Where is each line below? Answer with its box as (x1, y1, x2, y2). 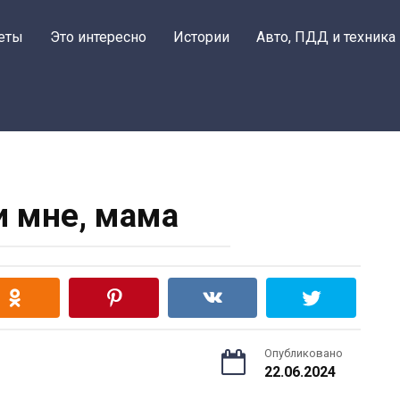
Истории (173, 29, 229, 46)
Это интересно (50, 29, 146, 46)
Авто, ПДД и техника (256, 29, 396, 46)
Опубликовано (264, 346, 343, 360)
